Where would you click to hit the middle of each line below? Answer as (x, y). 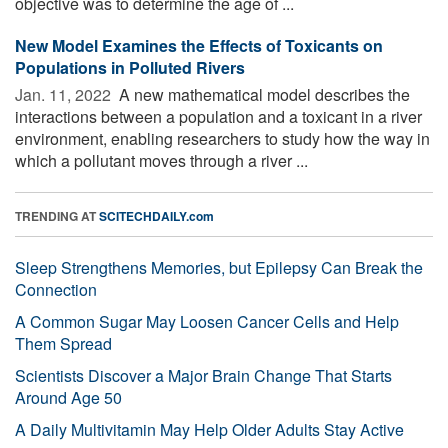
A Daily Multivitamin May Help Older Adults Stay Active (209, 429)
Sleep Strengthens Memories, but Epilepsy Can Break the (219, 267)
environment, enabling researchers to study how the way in (222, 138)
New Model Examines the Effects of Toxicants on (199, 45)
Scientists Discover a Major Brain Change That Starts (203, 375)
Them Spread (63, 343)
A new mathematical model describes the (262, 94)
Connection (56, 289)
